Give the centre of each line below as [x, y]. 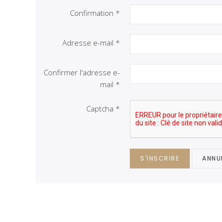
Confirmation [92, 13]
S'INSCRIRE [160, 158]
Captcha [100, 109]
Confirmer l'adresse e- [82, 72]
